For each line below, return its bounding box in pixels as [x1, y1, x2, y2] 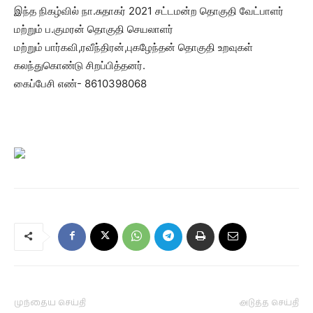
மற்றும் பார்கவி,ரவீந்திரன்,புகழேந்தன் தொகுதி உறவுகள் [14, 41, 253, 54]
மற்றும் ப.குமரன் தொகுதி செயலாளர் [14, 22, 173, 36]
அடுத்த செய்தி [240, 297, 299, 309]
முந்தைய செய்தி [14, 297, 86, 309]
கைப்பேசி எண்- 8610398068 [14, 77, 147, 90]
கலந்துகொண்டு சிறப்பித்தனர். [14, 59, 145, 72]
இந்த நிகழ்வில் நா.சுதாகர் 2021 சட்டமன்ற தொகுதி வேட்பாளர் [14, 4, 284, 17]
